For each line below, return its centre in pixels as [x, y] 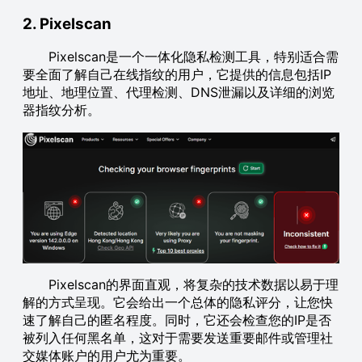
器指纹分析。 [61, 110]
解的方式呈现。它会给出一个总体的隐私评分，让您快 [178, 303]
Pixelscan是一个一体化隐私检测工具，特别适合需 [181, 57]
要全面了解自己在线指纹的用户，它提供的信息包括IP [177, 75]
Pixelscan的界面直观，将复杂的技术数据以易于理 [181, 285]
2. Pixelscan [67, 24]
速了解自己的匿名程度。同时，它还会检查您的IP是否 [177, 320]
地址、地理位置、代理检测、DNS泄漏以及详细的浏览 [179, 93]
